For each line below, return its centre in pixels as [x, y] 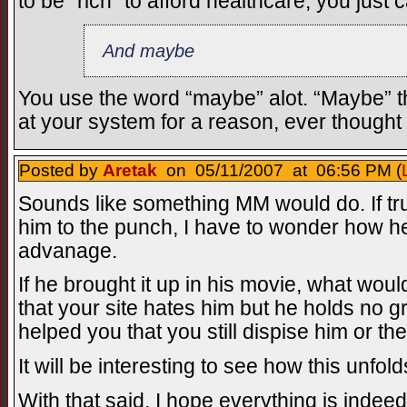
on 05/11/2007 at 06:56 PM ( [279, 170]
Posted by [61, 170]
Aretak [130, 170]
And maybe [149, 50]
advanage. [68, 251]
